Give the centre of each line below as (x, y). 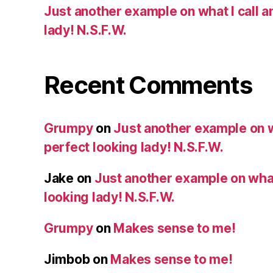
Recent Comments (148, 85)
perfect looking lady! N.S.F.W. (134, 147)
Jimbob (67, 260)
